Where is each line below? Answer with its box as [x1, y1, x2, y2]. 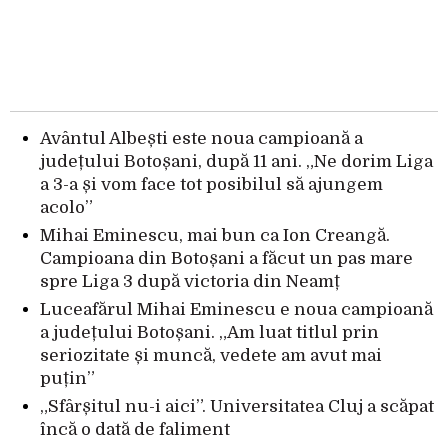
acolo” [40, 198, 93, 218]
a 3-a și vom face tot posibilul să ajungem [40, 175, 383, 195]
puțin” [40, 369, 95, 389]
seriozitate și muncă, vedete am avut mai [40, 346, 382, 366]
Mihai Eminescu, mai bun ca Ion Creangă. [40, 226, 390, 246]
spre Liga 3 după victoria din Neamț [40, 272, 340, 292]
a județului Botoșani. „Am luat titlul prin [40, 323, 379, 343]
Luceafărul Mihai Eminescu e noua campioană [40, 300, 433, 320]
